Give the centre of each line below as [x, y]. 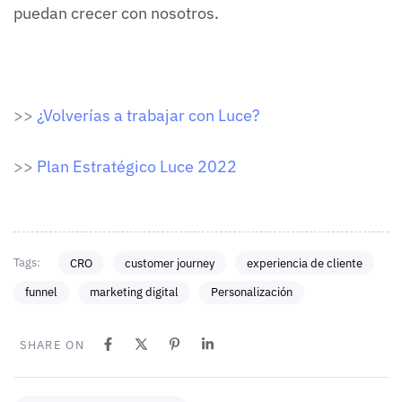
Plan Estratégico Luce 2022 [137, 167]
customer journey [169, 263]
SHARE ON [52, 345]
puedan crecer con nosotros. [116, 13]
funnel [41, 293]
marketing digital [134, 293]
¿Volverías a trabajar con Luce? [147, 116]
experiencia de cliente [304, 263]
